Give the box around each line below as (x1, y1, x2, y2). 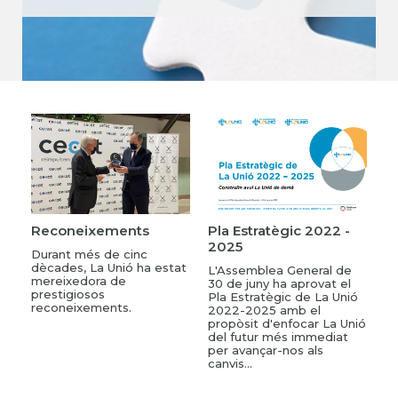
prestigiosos (31, 286, 105, 301)
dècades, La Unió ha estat (31, 259, 187, 275)
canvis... (208, 355, 252, 370)
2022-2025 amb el (208, 302, 321, 317)
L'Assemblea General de (208, 262, 352, 277)
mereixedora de (31, 273, 126, 288)
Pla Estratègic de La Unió (208, 289, 358, 304)
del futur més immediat (208, 329, 348, 344)
